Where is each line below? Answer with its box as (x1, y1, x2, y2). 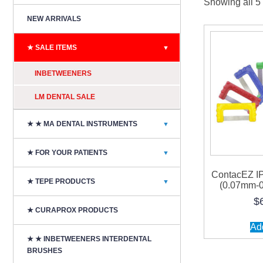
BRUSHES (27, 247, 62, 255)
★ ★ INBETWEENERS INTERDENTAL (27, 235, 151, 243)
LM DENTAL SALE (35, 93, 95, 101)
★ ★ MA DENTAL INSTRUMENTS (27, 120, 137, 128)
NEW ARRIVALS (27, 15, 81, 23)
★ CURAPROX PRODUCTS (27, 206, 118, 214)
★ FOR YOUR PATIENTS (27, 149, 107, 157)
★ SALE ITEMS (27, 43, 77, 52)
